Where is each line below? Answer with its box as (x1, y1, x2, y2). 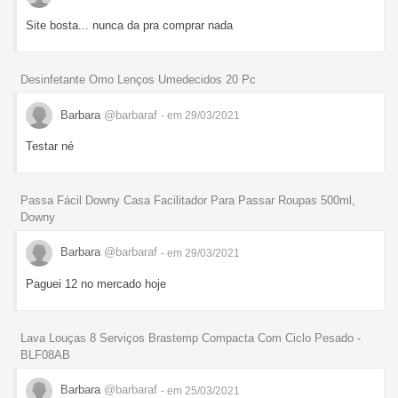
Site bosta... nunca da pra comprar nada (26, 19, 233, 33)
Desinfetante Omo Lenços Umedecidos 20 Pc (20, 73, 256, 87)
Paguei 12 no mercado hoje (26, 276, 166, 291)
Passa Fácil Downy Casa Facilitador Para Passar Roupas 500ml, (20, 193, 355, 207)
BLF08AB (20, 347, 70, 362)
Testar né (26, 139, 74, 154)
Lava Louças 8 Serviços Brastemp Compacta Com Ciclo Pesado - (20, 330, 361, 345)
